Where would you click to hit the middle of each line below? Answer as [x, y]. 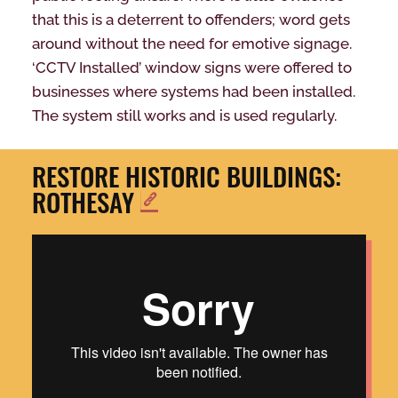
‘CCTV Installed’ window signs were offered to [191, 68]
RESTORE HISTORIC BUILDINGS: [186, 176]
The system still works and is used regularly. [184, 116]
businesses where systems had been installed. [193, 92]
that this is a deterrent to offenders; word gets [191, 20]
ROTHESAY [86, 202]
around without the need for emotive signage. [191, 44]
